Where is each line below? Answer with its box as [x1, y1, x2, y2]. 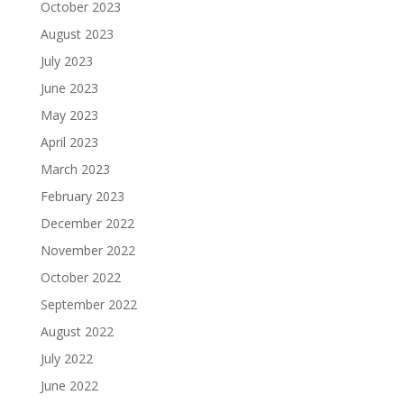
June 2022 [40, 377, 98, 395]
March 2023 [40, 161, 110, 179]
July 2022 [40, 350, 93, 368]
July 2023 [40, 52, 93, 70]
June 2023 [40, 79, 98, 97]
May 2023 [40, 106, 98, 124]
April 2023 [40, 133, 98, 151]
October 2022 [40, 269, 121, 287]
